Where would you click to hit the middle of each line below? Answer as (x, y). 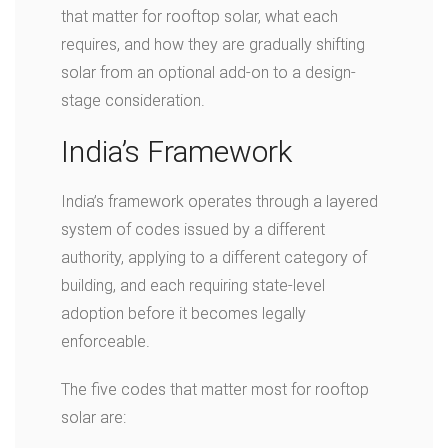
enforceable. (107, 341)
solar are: (93, 417)
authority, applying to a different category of (214, 257)
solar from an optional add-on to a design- (208, 72)
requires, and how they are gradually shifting (213, 44)
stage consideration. (133, 100)
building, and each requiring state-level (193, 285)
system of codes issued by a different (193, 229)
